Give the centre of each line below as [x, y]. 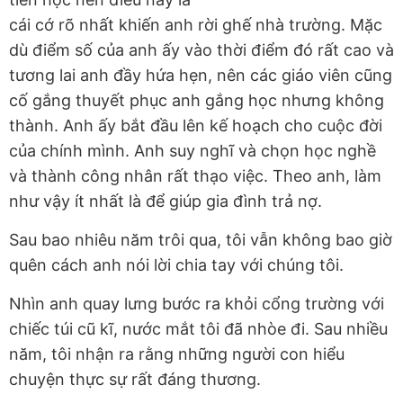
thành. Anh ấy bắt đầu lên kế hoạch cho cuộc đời [196, 126]
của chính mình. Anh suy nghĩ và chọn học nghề [193, 151]
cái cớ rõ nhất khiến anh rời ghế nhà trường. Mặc [196, 25]
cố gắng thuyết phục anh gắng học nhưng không [197, 101]
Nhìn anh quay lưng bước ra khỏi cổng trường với [197, 304]
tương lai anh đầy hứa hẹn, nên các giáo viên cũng [201, 76]
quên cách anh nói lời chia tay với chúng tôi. [176, 265]
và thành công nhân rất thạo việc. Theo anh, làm [195, 176]
